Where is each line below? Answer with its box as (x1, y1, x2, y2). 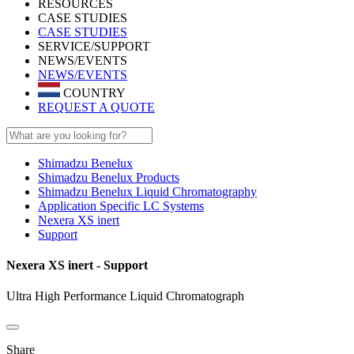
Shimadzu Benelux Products (38, 170, 179, 184)
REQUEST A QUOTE (38, 100, 155, 114)
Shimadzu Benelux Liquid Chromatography (38, 184, 257, 198)
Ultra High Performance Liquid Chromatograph (6, 289, 244, 303)
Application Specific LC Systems (38, 198, 204, 213)
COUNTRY (60, 85, 126, 100)
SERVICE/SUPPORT (38, 40, 150, 53)
